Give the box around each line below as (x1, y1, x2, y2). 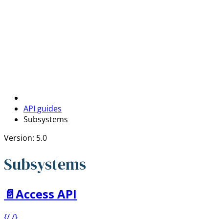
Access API (16, 185, 77, 202)
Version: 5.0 (4, 132, 47, 143)
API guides (23, 103, 62, 114)
